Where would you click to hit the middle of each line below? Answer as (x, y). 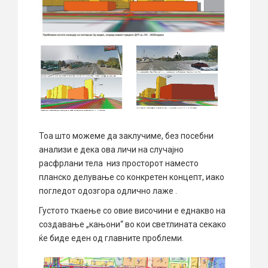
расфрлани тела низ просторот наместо (119, 163)
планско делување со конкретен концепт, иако (132, 177)
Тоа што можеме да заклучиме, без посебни (126, 136)
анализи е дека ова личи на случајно (111, 150)
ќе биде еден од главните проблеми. (111, 238)
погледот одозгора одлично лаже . (108, 191)
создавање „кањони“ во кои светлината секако (133, 224)
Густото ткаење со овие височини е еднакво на (132, 211)
